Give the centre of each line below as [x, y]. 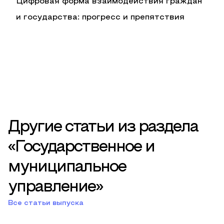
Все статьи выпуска [46, 203]
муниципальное [67, 167]
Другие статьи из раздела [103, 127]
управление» [55, 187]
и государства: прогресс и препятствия [100, 17]
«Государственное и [81, 147]
